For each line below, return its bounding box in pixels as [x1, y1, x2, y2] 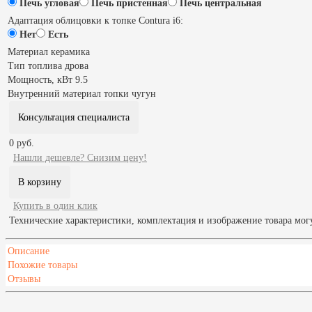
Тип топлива [8, 60, 62, 71]
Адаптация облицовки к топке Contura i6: [8, 15, 183, 26]
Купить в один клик [13, 200, 97, 211]
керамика [51, 46, 90, 57]
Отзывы [8, 273, 40, 284]
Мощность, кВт [8, 74, 72, 85]
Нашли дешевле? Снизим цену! [13, 152, 147, 163]
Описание [8, 245, 49, 256]
